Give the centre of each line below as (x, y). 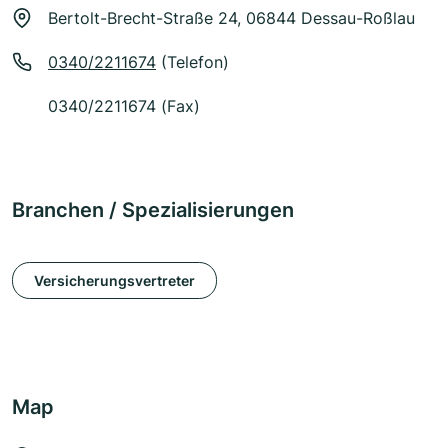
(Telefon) (192, 62)
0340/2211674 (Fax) (124, 106)
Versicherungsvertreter (114, 280)
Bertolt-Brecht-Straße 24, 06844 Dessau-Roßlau (231, 18)
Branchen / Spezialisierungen (153, 210)
